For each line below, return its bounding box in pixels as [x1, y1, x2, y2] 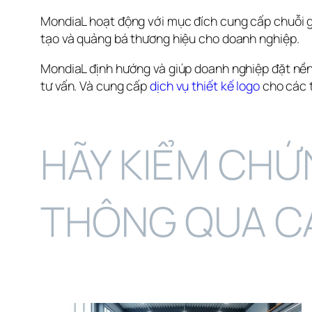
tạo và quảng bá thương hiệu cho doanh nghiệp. [40, 30, 299, 47]
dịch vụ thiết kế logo [150, 77, 260, 95]
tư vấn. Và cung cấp [40, 77, 150, 95]
